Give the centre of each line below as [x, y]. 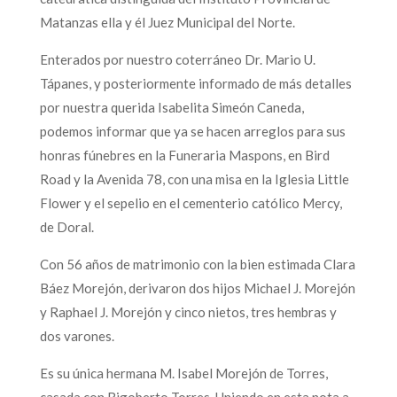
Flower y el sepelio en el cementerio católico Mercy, [191, 202]
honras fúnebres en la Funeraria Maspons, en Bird [184, 155]
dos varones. [77, 335]
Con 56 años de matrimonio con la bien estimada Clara [197, 264]
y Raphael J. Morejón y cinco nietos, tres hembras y [188, 311]
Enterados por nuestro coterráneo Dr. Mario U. [177, 59]
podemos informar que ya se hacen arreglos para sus [192, 131]
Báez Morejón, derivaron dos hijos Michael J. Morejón [197, 288]
